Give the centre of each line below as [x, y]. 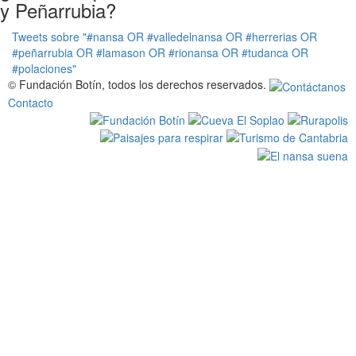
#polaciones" [44, 69]
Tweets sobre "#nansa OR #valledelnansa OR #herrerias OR [164, 37]
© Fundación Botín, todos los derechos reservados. [139, 85]
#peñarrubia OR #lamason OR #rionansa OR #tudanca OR [160, 53]
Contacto [31, 102]
